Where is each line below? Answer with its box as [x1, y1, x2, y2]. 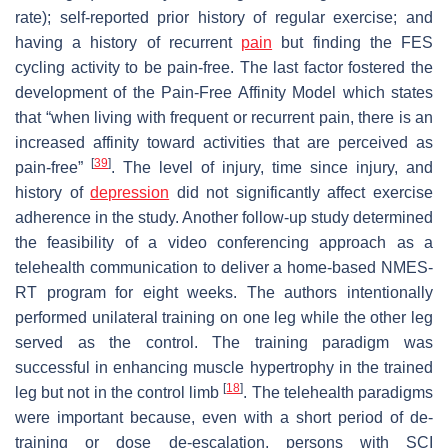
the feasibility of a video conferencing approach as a [15, 233, 433, 251]
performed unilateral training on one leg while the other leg [15, 308, 433, 326]
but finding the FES [272, 33, 434, 51]
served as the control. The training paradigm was [15, 333, 433, 351]
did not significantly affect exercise [169, 183, 434, 201]
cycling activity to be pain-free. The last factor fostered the [15, 58, 433, 76]
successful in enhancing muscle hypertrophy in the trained [15, 358, 433, 376]
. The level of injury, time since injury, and [111, 158, 433, 176]
